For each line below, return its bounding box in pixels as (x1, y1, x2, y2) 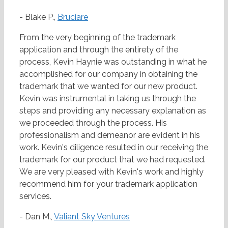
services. (19, 191, 51, 202)
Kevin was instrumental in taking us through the (19, 94, 196, 104)
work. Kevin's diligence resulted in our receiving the (19, 142, 208, 153)
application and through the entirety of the (19, 45, 178, 55)
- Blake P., (19, 12, 58, 22)
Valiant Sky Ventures (54, 212, 130, 222)
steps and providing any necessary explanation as (19, 106, 206, 116)
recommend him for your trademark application (19, 179, 197, 189)
